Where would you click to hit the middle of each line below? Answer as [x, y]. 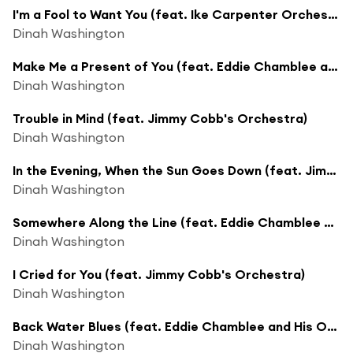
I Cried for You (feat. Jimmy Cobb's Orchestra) [159, 274]
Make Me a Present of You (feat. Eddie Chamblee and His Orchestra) [333, 66]
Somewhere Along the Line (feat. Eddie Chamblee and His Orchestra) [329, 222]
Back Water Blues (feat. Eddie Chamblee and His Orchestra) [332, 326]
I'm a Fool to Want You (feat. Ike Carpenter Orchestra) [333, 14]
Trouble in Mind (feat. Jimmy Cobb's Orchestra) [160, 118]
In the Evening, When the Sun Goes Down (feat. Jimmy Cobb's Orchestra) [331, 170]
